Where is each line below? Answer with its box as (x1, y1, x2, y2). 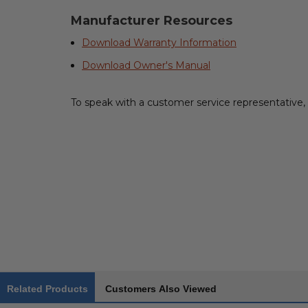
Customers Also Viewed (105, 283, 217, 295)
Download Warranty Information (81, 36, 236, 49)
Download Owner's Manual (81, 59, 210, 72)
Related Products (7, 283, 88, 295)
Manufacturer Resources (70, 13, 232, 29)
